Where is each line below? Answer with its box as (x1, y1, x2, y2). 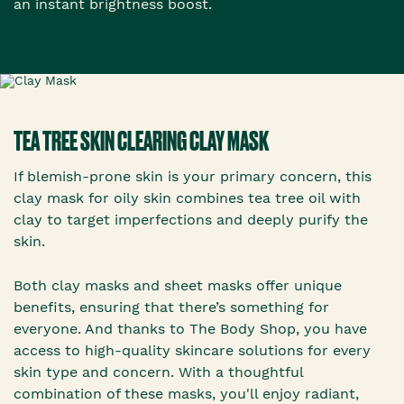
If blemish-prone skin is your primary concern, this (14, 168, 372, 186)
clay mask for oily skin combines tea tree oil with (14, 189, 361, 207)
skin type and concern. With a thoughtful (14, 363, 303, 381)
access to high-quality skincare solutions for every (14, 342, 371, 360)
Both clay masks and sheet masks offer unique (14, 277, 342, 295)
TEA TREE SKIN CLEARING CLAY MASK (14, 125, 269, 157)
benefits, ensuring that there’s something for (14, 298, 329, 317)
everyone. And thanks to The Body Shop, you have (14, 320, 367, 338)
